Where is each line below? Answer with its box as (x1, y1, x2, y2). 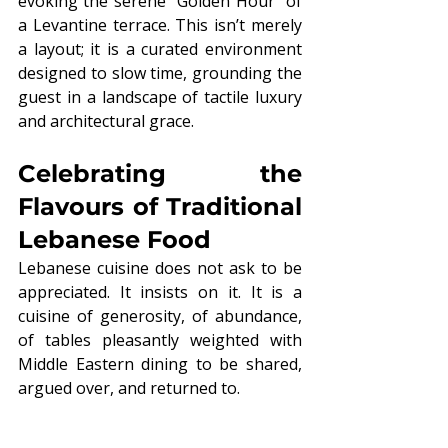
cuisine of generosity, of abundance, (18, 304, 302, 327)
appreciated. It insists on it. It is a (18, 280, 302, 303)
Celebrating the (18, 158, 302, 188)
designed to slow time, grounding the (18, 61, 302, 84)
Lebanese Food (18, 224, 211, 254)
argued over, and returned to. (18, 376, 240, 399)
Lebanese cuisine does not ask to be (18, 256, 302, 279)
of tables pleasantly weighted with (18, 328, 302, 351)
